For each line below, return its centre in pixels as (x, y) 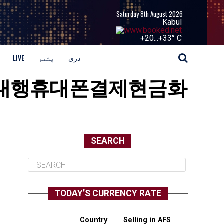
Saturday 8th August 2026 (150, 14)
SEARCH (108, 141)
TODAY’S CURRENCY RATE (108, 193)
